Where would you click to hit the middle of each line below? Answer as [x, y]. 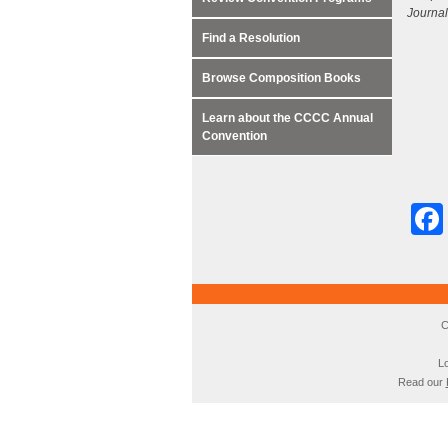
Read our [421, 382]
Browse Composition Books [281, 78]
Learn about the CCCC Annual [287, 118]
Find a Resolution [251, 38]
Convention [234, 136]
